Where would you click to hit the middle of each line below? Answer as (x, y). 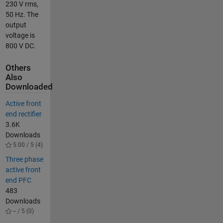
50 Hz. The (22, 14)
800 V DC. (20, 46)
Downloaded (29, 87)
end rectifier (23, 114)
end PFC (18, 180)
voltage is (20, 35)
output (16, 25)
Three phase (24, 160)
